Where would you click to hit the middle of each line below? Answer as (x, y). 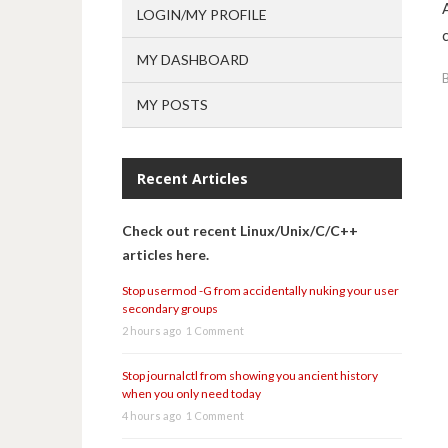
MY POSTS (172, 104)
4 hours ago (151, 415)
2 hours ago (151, 330)
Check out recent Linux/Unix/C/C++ (240, 230)
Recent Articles (192, 178)
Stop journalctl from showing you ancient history (250, 375)
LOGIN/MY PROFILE (202, 14)
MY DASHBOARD (193, 59)
